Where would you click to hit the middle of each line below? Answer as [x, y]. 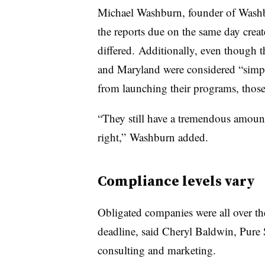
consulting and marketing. [158, 250]
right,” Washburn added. [153, 137]
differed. [118, 50]
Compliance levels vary [176, 180]
